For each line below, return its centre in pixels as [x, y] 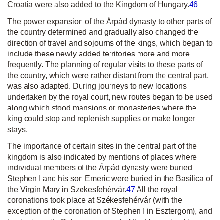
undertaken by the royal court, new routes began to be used [110, 97]
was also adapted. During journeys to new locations [97, 86]
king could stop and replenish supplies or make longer [101, 119]
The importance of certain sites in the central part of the [102, 146]
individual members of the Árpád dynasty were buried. [101, 168]
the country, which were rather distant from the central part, [108, 75]
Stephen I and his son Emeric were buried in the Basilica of [110, 179]
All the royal [156, 189]
